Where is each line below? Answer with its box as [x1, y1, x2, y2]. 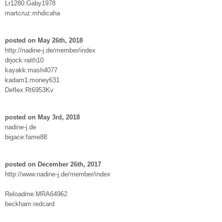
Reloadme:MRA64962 [5, 190, 67, 198]
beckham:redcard [5, 200, 55, 208]
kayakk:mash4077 [5, 66, 57, 74]
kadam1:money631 [5, 76, 59, 84]
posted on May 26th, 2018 [5, 36, 83, 44]
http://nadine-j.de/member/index [5, 46, 96, 54]
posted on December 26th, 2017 [5, 160, 101, 168]
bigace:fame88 [5, 133, 47, 141]
